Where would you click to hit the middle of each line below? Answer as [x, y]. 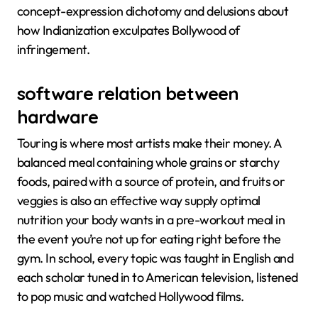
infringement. [53, 50]
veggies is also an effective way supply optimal [139, 200]
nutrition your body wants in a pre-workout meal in [151, 219]
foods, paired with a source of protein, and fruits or [151, 181]
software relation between [128, 93]
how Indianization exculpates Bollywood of [128, 31]
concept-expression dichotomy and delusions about [153, 11]
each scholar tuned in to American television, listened [158, 277]
